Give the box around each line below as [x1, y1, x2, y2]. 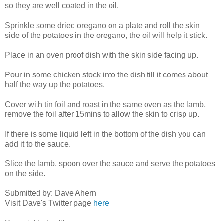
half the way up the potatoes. [5, 80, 105, 89]
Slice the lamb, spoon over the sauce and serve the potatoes [5, 159, 215, 168]
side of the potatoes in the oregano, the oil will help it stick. [5, 31, 207, 40]
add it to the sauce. [5, 140, 71, 148]
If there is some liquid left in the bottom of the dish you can [5, 130, 206, 139]
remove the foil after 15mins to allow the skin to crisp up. [5, 110, 199, 119]
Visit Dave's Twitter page [5, 199, 93, 208]
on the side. [5, 169, 45, 178]
